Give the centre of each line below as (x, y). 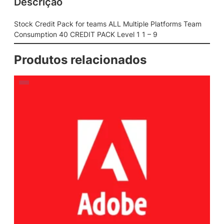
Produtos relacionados (80, 59)
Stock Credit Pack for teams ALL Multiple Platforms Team (108, 23)
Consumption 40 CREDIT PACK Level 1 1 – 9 (86, 34)
